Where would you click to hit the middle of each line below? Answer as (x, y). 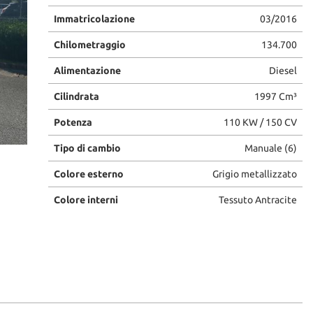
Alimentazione (87, 70)
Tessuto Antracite (257, 199)
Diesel (283, 70)
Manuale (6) (270, 148)
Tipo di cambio (87, 148)
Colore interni (86, 199)
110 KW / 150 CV (260, 122)
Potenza (73, 122)
